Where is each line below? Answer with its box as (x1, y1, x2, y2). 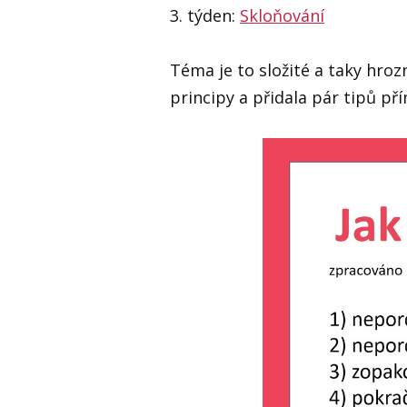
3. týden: (170, 5, 240, 26)
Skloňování (240, 5, 324, 26)
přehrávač (262, 164, 332, 184)
